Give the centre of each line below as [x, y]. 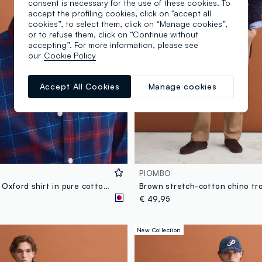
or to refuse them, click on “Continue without [113, 34]
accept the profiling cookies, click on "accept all [120, 13]
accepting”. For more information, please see [113, 44]
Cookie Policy [70, 55]
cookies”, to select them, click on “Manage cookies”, [128, 23]
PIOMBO [155, 173]
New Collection [159, 230]
